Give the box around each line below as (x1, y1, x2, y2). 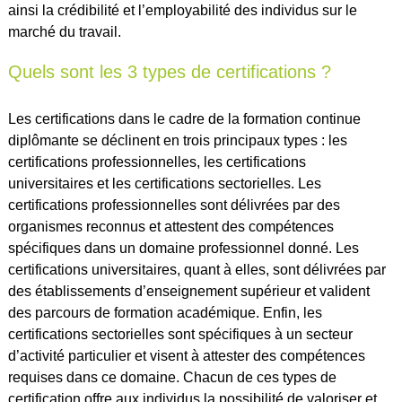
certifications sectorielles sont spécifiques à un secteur (7, 326, 353, 342)
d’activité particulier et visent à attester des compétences (7, 347, 365, 363)
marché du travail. (7, 23, 121, 39)
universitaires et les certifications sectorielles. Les (7, 175, 321, 191)
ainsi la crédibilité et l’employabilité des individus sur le (7, 2, 357, 18)
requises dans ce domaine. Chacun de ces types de (7, 369, 336, 385)
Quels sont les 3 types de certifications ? (7, 61, 331, 82)
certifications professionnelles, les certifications (7, 153, 306, 170)
